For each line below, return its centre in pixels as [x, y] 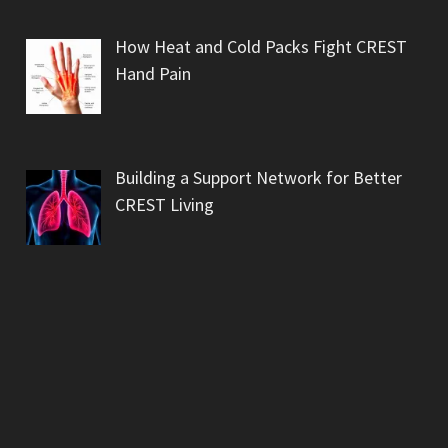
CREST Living [164, 205]
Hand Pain [152, 74]
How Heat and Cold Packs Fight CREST [260, 47]
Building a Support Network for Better [258, 178]
